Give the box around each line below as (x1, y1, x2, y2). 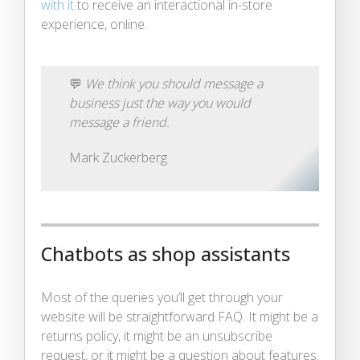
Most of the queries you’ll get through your (41, 288, 283, 306)
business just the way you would (69, 93, 251, 112)
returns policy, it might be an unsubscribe (41, 326, 272, 345)
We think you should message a (85, 74, 263, 92)
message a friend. (69, 112, 170, 131)
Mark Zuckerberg (69, 148, 167, 166)
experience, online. (41, 14, 147, 33)
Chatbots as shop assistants (41, 240, 290, 267)
